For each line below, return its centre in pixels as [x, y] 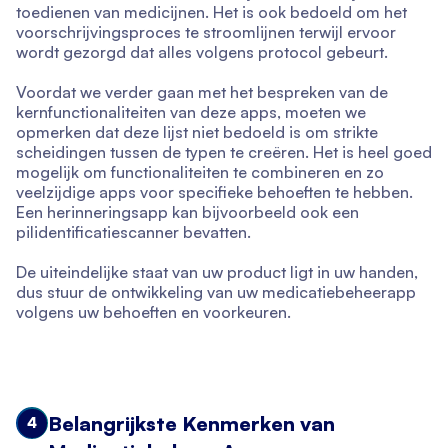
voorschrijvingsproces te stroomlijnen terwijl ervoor [206, 32]
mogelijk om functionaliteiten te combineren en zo [200, 172]
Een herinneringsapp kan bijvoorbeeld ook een [187, 212]
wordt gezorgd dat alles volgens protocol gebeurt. [202, 52]
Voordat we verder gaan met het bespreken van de [202, 92]
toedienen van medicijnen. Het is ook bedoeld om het [211, 12]
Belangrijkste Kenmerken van [191, 424]
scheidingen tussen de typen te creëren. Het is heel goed [224, 152]
